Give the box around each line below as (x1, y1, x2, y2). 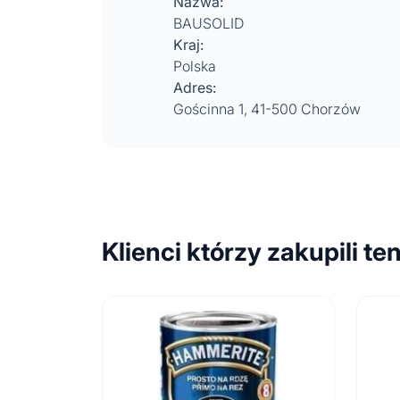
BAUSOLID (173, 14, 244, 32)
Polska (173, 57, 216, 75)
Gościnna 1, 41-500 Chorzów (173, 100, 361, 118)
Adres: (173, 79, 216, 96)
